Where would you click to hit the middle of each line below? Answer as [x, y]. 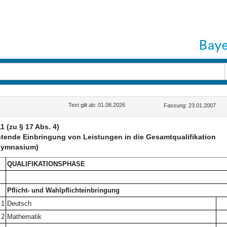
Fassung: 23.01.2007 [190, 105]
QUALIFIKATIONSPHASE [46, 164]
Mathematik [24, 217]
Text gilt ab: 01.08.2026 [97, 105]
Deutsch [19, 203]
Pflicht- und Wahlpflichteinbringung [63, 190]
